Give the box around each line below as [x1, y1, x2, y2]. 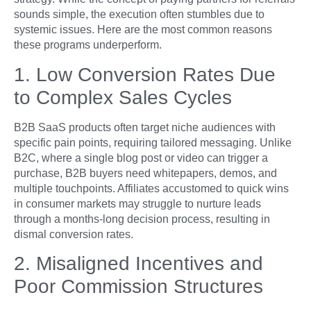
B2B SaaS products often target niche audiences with [14, 121, 276, 133]
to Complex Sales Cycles [14, 86, 232, 108]
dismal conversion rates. [14, 228, 133, 240]
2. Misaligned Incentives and [14, 253, 263, 275]
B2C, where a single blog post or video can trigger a [14, 151, 268, 164]
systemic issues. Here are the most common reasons [14, 24, 272, 36]
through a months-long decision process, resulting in [14, 212, 270, 225]
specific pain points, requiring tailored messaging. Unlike [14, 136, 292, 149]
